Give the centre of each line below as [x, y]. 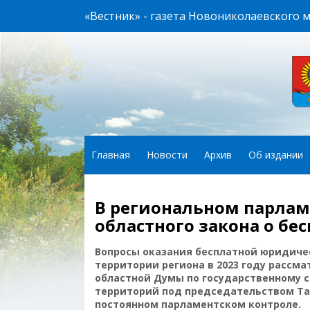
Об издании [276, 155]
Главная [111, 155]
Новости [167, 155]
